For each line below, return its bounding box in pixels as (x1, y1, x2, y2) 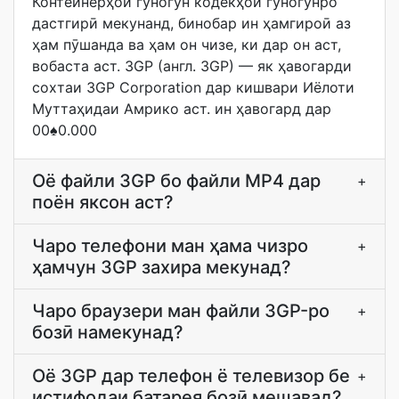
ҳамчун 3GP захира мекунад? (32, 256, 291, 278)
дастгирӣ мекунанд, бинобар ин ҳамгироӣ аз (32, 14, 351, 32)
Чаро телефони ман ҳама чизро (32, 235, 308, 256)
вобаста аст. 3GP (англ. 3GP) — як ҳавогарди (32, 57, 352, 75)
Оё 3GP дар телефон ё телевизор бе (32, 365, 350, 387)
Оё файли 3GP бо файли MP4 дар (32, 170, 321, 191)
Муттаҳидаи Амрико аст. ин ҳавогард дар (32, 100, 331, 118)
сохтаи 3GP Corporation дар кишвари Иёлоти (32, 78, 354, 96)
